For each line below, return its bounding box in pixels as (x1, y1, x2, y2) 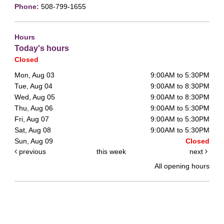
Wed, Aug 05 (14, 92, 55, 101)
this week (96, 147, 126, 155)
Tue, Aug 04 (14, 81, 52, 90)
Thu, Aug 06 (14, 103, 53, 112)
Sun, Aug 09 (14, 136, 53, 145)
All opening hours (154, 161, 209, 170)
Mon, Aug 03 (14, 70, 54, 79)
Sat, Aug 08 (14, 125, 51, 134)
